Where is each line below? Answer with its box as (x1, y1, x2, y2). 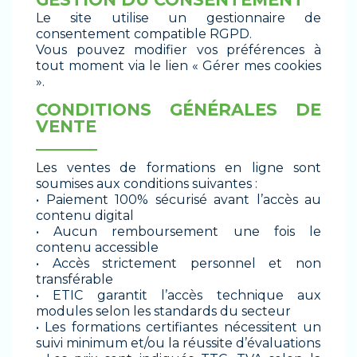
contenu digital (36, 208, 134, 224)
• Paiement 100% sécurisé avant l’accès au (36, 192, 321, 208)
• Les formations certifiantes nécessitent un (36, 320, 321, 335)
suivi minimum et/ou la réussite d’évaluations (36, 335, 320, 351)
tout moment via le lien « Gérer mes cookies (36, 58, 321, 74)
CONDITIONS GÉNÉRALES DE (36, 100, 321, 120)
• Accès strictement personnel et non (36, 256, 321, 272)
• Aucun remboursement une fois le (36, 224, 321, 240)
